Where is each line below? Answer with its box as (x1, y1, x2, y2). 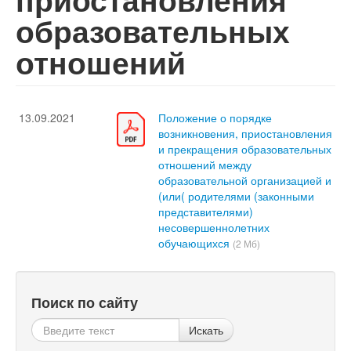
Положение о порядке (158, 110, 272, 126)
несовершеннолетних (158, 219, 270, 236)
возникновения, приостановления (158, 125, 332, 142)
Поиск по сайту (31, 292, 138, 313)
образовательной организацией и (158, 172, 331, 189)
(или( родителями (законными (158, 188, 314, 204)
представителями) (158, 204, 253, 220)
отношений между (158, 157, 251, 173)
